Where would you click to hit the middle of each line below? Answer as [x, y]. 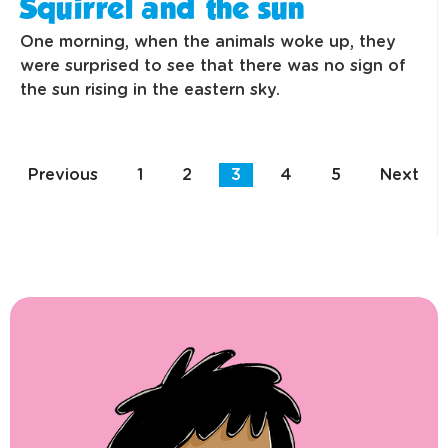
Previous [63, 175]
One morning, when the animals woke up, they [208, 42]
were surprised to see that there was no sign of [213, 66]
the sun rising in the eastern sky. [150, 90]
